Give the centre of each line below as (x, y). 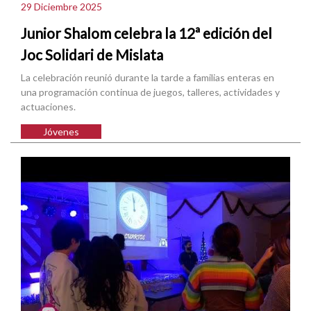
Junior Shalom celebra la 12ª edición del (146, 33)
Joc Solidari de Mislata (92, 54)
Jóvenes (61, 132)
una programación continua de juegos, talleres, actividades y (150, 92)
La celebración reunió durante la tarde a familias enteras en (148, 78)
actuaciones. (48, 107)
